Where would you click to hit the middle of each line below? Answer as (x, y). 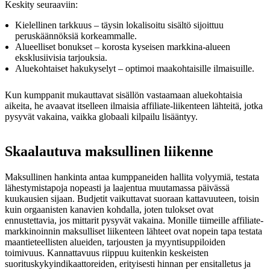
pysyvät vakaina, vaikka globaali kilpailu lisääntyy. (101, 116)
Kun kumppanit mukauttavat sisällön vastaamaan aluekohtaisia (124, 95)
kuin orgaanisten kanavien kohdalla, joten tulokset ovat (109, 209)
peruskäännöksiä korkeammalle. (76, 36)
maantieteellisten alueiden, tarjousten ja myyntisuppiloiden (115, 242)
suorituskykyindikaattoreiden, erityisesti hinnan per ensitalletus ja (128, 263)
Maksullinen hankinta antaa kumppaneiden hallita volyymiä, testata (132, 177)
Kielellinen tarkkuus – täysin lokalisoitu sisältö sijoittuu (119, 25)
